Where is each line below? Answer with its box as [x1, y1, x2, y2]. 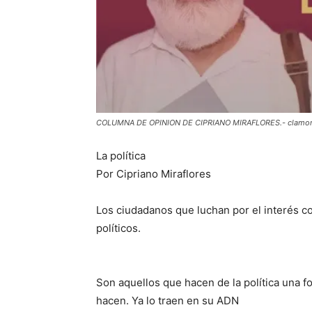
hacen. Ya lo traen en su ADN [96, 294, 239, 308]
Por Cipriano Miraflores [96, 167, 211, 181]
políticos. [96, 221, 141, 235]
